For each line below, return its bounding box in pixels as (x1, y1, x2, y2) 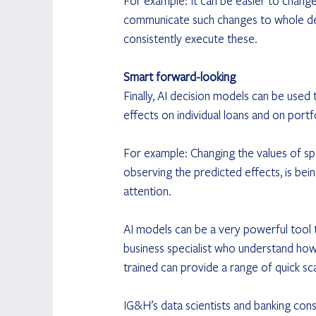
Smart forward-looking (123, 68, 236, 85)
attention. (123, 182, 171, 199)
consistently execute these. (123, 30, 257, 47)
